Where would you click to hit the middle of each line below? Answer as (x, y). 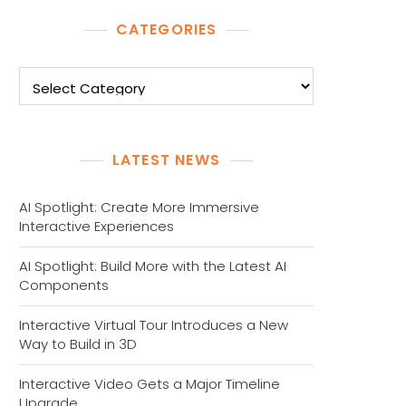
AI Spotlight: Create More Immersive (139, 207)
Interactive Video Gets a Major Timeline (150, 384)
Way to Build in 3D (78, 344)
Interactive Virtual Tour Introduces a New (154, 325)
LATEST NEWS (166, 160)
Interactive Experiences (97, 226)
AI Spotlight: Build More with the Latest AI (153, 266)
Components (64, 285)
